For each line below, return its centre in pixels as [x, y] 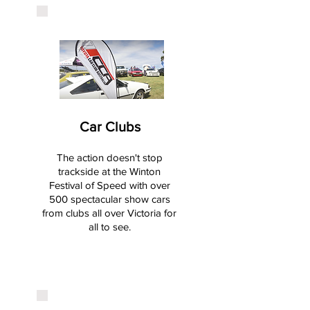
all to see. [109, 227]
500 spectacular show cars [109, 199]
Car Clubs [110, 127]
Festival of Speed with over [109, 185]
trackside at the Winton [109, 171]
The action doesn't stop [109, 157]
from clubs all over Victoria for [109, 213]
